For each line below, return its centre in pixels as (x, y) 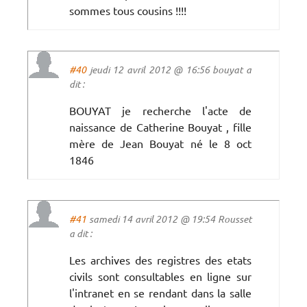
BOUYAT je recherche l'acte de (160, 110)
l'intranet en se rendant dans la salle (160, 292)
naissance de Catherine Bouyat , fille (160, 126)
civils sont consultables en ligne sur (160, 276)
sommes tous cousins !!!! (128, 10)
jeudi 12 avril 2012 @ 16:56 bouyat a (169, 69)
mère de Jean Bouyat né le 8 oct (160, 143)
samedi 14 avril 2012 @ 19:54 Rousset (169, 219)
